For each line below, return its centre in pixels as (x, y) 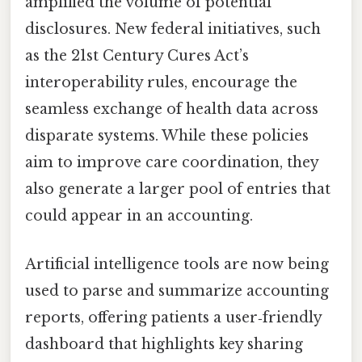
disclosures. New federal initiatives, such (173, 29)
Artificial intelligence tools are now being (177, 264)
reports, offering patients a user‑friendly (173, 317)
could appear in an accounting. (139, 216)
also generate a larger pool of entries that (178, 189)
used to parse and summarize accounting (177, 290)
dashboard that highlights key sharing (164, 344)
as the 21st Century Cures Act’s (137, 56)
